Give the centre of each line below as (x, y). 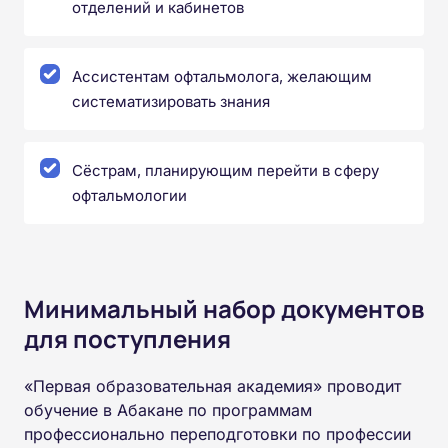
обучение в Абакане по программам (168, 409)
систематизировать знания (171, 101)
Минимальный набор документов (224, 308)
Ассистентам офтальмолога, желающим (222, 76)
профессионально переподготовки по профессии (217, 433)
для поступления (127, 338)
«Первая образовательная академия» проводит (212, 385)
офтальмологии (129, 195)
